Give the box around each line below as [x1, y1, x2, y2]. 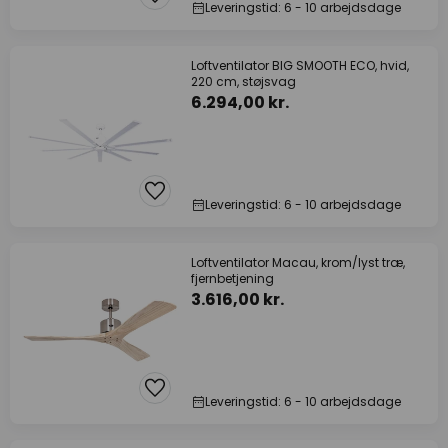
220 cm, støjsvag [191, 73, 296, 90]
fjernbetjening [191, 270, 274, 287]
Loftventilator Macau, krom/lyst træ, [191, 254, 405, 271]
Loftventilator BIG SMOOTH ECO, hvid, [191, 57, 409, 74]
